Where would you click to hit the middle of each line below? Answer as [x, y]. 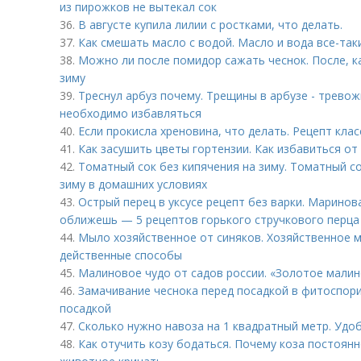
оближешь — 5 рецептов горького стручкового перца [210, 220]
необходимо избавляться [131, 113]
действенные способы [121, 255]
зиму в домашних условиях [133, 184]
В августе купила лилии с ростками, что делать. [210, 25]
